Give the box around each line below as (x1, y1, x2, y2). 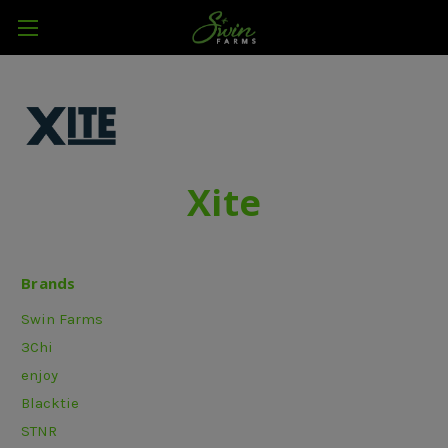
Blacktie (21, 393, 79, 412)
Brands (21, 273, 76, 293)
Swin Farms (21, 309, 103, 328)
